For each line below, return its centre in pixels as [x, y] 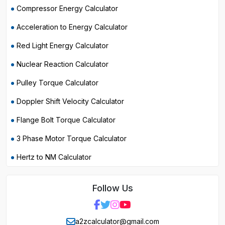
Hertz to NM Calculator [54, 157]
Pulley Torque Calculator [58, 83]
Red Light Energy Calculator [63, 45]
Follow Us [113, 188]
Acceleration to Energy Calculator [72, 27]
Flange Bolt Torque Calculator [66, 120]
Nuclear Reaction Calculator [63, 64]
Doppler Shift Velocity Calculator [70, 101]
